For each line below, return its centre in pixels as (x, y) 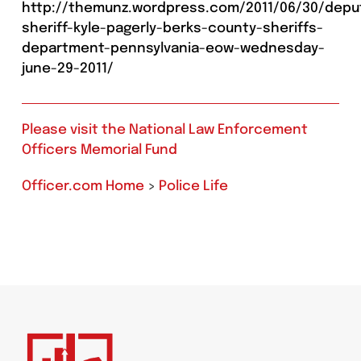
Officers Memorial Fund (99, 151)
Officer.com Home (83, 187)
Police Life (193, 187)
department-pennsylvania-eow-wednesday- (173, 49)
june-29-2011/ (67, 69)
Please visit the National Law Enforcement (164, 131)
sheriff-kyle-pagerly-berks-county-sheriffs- (172, 29)
